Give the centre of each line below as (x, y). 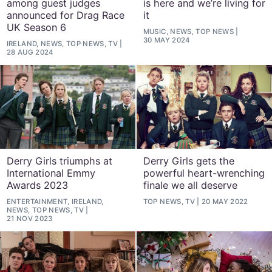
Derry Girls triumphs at (59, 161)
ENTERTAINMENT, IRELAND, (55, 202)
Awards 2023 (37, 185)
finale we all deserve (190, 185)
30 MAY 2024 (167, 40)
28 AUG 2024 (30, 53)
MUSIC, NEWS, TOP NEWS (189, 32)
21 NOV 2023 (29, 219)
